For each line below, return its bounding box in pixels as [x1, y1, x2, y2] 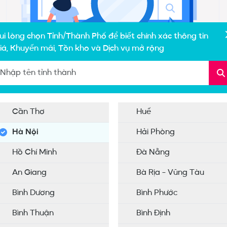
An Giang [12, 169, 47, 177]
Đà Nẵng [136, 148, 170, 157]
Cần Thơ [12, 108, 45, 116]
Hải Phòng [136, 128, 175, 136]
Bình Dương [12, 189, 55, 197]
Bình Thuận [12, 209, 54, 217]
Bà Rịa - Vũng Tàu [136, 169, 205, 177]
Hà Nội [12, 128, 39, 136]
